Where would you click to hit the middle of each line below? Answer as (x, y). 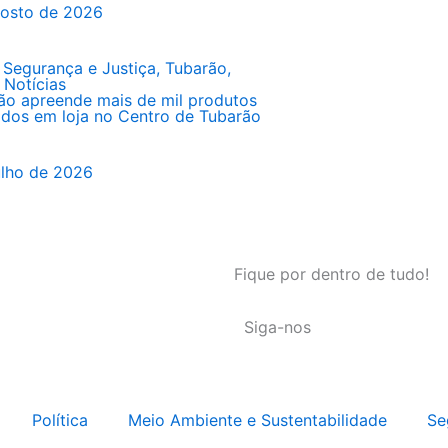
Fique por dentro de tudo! (331, 274)
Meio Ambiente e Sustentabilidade (257, 420)
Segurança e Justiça (79, 68)
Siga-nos (277, 327)
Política (60, 420)
